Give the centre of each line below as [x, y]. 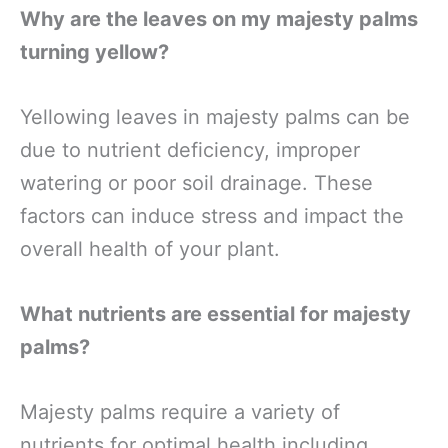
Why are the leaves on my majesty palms [219, 19]
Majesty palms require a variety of [180, 412]
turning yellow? [94, 52]
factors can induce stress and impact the [212, 216]
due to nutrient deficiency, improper [190, 150]
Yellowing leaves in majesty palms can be [215, 117]
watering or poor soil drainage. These [196, 183]
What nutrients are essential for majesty [215, 314]
